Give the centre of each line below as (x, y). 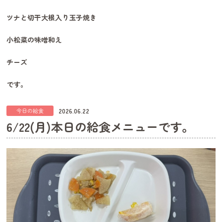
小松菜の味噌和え (34, 40)
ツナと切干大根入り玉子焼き (52, 17)
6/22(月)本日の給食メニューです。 (100, 127)
